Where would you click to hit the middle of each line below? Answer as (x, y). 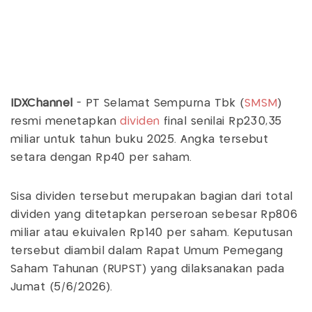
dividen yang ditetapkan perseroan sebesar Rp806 (154, 215)
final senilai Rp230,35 (221, 122)
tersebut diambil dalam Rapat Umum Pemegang (147, 251)
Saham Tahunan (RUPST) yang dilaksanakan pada (148, 270)
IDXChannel (44, 104)
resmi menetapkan (65, 122)
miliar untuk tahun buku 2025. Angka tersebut (140, 140)
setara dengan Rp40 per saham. (101, 158)
